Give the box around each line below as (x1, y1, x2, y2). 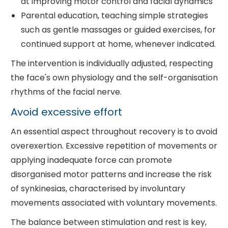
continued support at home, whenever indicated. (20, 38, 216, 50)
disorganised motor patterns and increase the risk (10, 168, 212, 180)
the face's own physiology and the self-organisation (10, 71, 218, 83)
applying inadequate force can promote (10, 154, 172, 166)
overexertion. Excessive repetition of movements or (10, 139, 217, 152)
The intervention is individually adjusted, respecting (10, 57, 213, 69)
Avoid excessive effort (10, 104, 122, 119)
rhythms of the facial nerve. (10, 85, 122, 98)
